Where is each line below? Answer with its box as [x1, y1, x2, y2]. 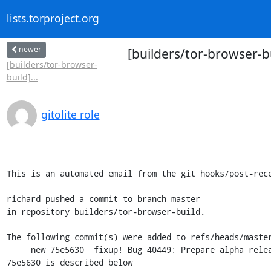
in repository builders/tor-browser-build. [6, 205, 205, 217]
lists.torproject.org [6, 11, 99, 26]
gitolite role [41, 106, 100, 122]
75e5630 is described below [6, 256, 132, 268]
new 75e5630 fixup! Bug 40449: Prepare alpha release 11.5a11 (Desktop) [6, 243, 31, 255]
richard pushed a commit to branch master [6, 192, 200, 204]
